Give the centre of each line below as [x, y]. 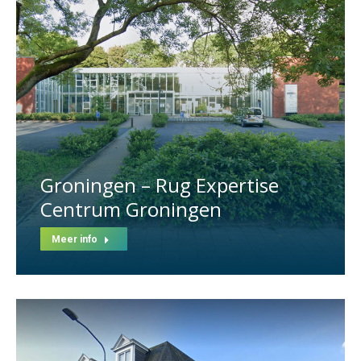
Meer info [75, 240]
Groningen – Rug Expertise [160, 185]
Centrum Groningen [131, 210]
